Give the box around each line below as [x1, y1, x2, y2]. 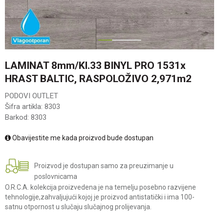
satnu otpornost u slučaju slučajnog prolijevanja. [5, 203, 152, 211]
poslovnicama [34, 173, 77, 180]
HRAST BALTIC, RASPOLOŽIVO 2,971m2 [5, 73, 192, 85]
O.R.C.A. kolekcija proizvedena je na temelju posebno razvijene [5, 183, 196, 191]
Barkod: [5, 113, 31, 122]
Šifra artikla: [5, 102, 44, 111]
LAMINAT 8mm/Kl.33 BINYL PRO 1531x [5, 60, 186, 71]
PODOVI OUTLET [5, 91, 58, 100]
